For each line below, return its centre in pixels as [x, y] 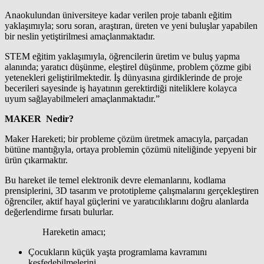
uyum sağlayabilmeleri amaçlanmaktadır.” [82, 98]
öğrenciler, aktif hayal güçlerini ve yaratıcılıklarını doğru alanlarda [127, 201]
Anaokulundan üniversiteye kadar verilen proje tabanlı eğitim [118, 15]
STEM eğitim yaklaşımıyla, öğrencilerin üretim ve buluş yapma [122, 56]
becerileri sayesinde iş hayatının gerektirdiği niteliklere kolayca [121, 88]
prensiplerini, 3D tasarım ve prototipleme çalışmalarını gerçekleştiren [132, 190]
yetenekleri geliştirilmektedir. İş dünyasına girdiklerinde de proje [123, 77]
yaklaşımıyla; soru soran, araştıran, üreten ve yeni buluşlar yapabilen [131, 25]
